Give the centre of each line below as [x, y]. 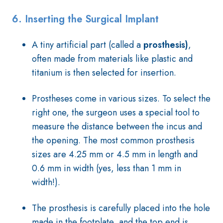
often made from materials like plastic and [112, 59]
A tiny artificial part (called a [88, 45]
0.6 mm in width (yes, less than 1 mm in [107, 168]
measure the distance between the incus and [117, 126]
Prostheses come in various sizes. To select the [121, 99]
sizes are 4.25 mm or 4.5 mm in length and [115, 154]
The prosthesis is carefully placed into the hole [121, 208]
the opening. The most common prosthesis [113, 140]
